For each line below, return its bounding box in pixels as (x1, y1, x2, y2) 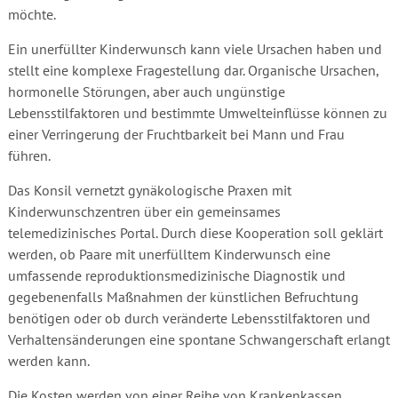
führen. (7, 147, 51, 164)
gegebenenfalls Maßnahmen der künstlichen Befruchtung (7, 288, 359, 306)
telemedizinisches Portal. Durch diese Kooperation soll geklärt (7, 224, 383, 242)
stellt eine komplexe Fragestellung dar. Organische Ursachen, (7, 61, 378, 79)
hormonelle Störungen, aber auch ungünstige (7, 83, 285, 100)
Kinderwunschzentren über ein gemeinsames (7, 203, 281, 220)
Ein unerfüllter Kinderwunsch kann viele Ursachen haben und (7, 40, 382, 58)
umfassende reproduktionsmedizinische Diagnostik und (7, 267, 346, 284)
